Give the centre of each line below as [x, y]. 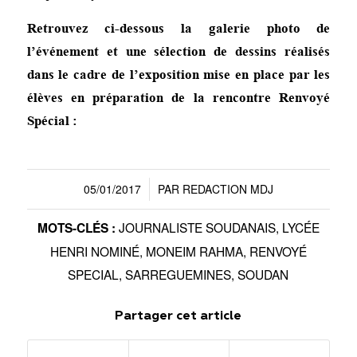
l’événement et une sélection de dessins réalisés [178, 51]
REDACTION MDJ [228, 189]
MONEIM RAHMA [194, 251]
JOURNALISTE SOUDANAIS [197, 228]
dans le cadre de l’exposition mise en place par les [178, 74]
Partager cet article [178, 317]
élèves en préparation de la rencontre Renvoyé [178, 97]
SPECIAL [94, 275]
